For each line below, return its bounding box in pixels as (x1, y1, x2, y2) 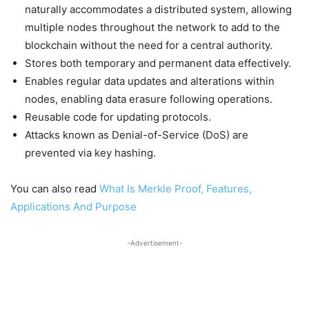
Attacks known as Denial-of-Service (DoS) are (25, 128, 248, 141)
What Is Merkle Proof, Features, (99, 182, 252, 195)
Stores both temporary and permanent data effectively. (25, 57, 291, 70)
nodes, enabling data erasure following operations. (25, 92, 272, 106)
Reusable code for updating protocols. (25, 110, 211, 123)
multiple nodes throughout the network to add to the (25, 21, 280, 34)
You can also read (10, 182, 99, 195)
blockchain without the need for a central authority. (25, 39, 272, 52)
